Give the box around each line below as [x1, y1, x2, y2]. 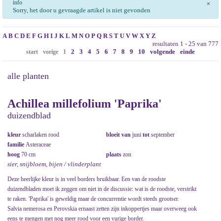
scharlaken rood [22, 131, 59, 139]
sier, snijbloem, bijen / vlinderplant [7, 160, 101, 168]
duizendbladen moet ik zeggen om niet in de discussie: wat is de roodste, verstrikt [7, 185, 196, 193]
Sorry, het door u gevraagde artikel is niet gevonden [13, 6, 150, 14]
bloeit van [106, 131, 132, 139]
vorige [42, 48, 58, 55]
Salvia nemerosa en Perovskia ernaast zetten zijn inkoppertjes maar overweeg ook [7, 205, 197, 213]
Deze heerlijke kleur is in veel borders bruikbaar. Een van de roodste [7, 176, 166, 183]
